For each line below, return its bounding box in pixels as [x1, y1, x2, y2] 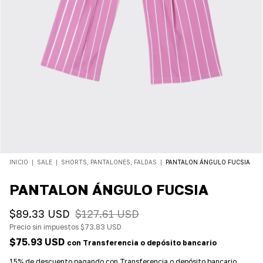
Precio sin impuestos [9, 222, 80, 231]
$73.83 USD [80, 222, 122, 231]
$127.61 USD [75, 207, 139, 220]
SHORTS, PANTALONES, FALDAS [61, 158, 159, 166]
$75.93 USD [9, 235, 67, 248]
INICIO [9, 158, 28, 166]
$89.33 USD [9, 207, 70, 220]
